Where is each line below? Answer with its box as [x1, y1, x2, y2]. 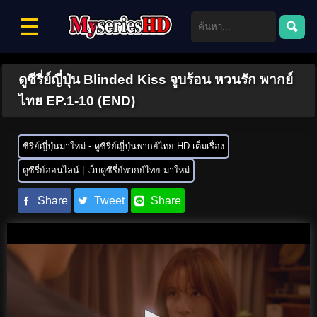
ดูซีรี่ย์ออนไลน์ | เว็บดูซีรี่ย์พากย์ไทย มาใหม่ [23, 165, 190, 175]
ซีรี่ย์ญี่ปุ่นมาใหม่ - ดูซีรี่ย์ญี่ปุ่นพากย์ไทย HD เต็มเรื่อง [23, 141, 224, 151]
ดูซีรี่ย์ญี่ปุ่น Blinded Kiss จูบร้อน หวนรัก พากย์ [18, 72, 293, 87]
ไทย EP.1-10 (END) [18, 93, 135, 108]
